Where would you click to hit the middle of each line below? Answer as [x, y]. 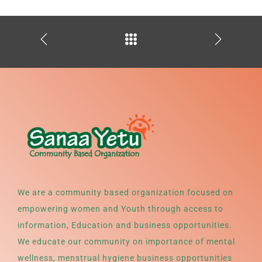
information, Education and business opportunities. [125, 225]
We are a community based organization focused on [125, 193]
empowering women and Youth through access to [120, 209]
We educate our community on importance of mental [126, 242]
